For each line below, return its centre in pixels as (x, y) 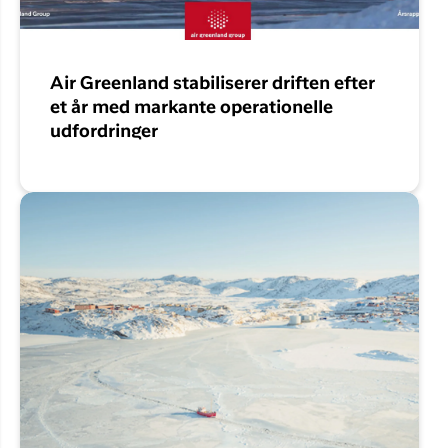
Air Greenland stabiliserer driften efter (212, 84)
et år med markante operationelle (191, 108)
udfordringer (104, 132)
